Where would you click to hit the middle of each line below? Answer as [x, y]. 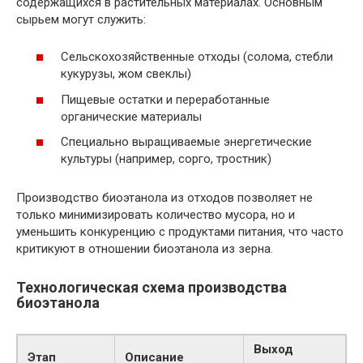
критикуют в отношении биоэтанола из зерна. [145, 249]
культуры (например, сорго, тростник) [166, 159]
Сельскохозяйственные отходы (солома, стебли [197, 57]
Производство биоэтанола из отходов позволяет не [164, 198]
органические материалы [131, 116]
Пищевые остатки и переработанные [165, 99]
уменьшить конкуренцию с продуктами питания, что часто [180, 232]
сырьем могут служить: [81, 19]
